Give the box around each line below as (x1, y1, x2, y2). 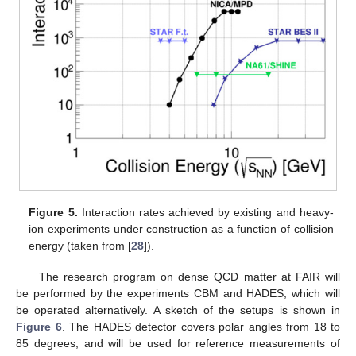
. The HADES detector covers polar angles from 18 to (61, 319, 340, 333)
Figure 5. (29, 206, 78, 219)
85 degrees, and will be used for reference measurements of (16, 336, 340, 350)
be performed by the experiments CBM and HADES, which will (16, 286, 340, 300)
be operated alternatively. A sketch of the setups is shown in (16, 303, 340, 316)
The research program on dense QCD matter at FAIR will (38, 269, 340, 283)
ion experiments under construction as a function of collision (29, 222, 334, 236)
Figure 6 (16, 319, 62, 333)
